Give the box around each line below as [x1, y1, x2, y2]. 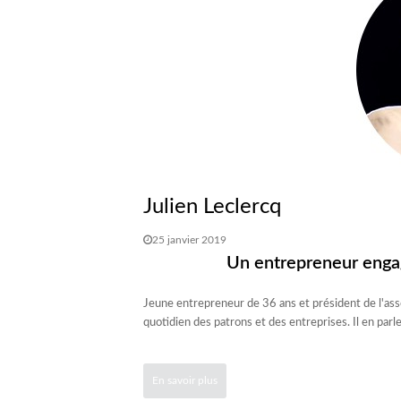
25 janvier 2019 [151, 235, 226, 245]
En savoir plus [151, 375, 218, 386]
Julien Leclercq [142, 196, 281, 218]
